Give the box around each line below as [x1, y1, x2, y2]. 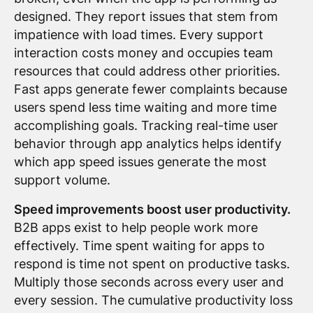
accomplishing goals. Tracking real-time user [13, 118, 278, 133]
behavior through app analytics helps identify [13, 136, 282, 152]
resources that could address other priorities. [13, 64, 280, 79]
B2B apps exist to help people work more [13, 220, 258, 235]
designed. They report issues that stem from [13, 9, 278, 24]
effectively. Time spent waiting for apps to [13, 238, 265, 254]
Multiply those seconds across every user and [13, 275, 284, 290]
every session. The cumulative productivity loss [13, 293, 293, 308]
